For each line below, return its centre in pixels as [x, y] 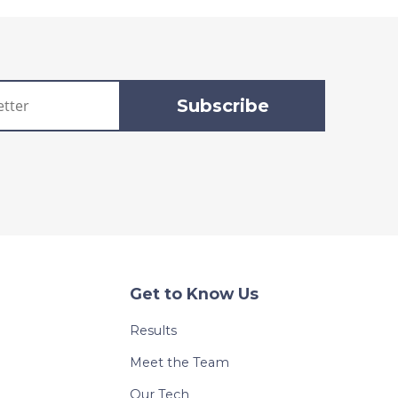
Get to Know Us [195, 294]
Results [154, 331]
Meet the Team [180, 363]
